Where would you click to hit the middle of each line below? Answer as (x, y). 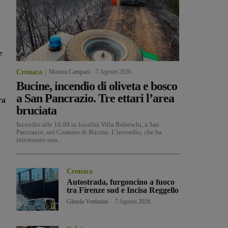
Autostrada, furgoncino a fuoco (121, 182)
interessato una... (39, 140)
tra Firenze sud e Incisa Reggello (123, 190)
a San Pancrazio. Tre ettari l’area (95, 98)
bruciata (36, 111)
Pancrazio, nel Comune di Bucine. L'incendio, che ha (89, 132)
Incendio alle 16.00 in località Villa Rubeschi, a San (88, 125)
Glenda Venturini (88, 202)
